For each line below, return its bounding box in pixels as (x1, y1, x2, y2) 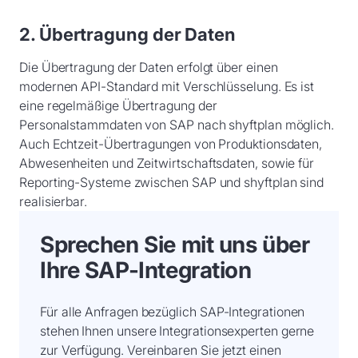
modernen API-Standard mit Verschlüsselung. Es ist (19, 78, 315, 94)
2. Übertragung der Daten (19, 24, 237, 45)
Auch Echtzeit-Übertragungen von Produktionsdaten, (19, 136, 323, 152)
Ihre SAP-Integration (40, 257, 252, 284)
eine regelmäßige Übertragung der (19, 97, 217, 113)
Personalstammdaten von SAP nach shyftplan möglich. (19, 117, 335, 133)
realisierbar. (19, 193, 87, 209)
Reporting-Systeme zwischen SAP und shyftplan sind (19, 174, 324, 190)
